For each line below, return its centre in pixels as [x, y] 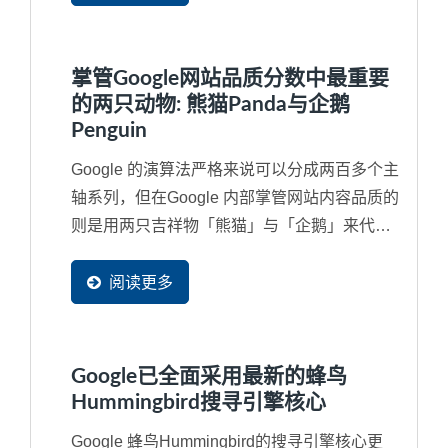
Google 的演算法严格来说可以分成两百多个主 [235, 169]
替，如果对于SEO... [142, 253]
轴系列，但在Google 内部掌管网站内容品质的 [235, 197]
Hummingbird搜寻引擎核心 [198, 402]
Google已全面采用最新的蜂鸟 [209, 376]
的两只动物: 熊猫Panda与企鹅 [210, 104]
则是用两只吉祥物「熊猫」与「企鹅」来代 [223, 225]
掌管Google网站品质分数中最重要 [230, 78]
